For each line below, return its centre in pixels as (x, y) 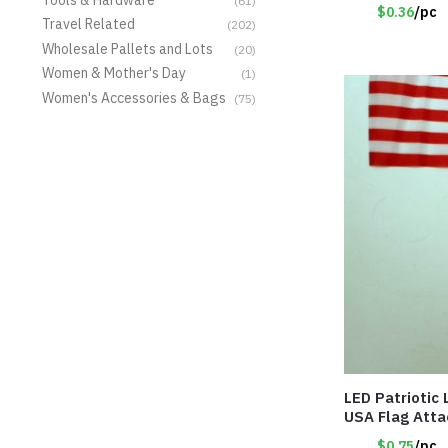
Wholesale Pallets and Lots (127, 48)
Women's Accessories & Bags (133, 97)
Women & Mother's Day (113, 73)
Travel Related (88, 24)
